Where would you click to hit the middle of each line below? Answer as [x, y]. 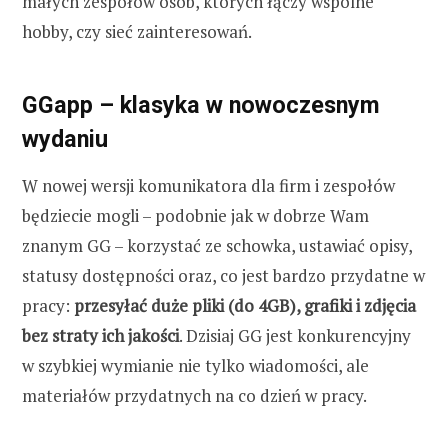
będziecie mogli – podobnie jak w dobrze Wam [195, 215]
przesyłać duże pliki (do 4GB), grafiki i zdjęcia [245, 305]
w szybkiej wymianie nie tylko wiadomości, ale [195, 365]
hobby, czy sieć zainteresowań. [137, 32]
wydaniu [65, 139]
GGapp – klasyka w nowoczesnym [201, 105]
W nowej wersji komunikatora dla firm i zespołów [208, 185]
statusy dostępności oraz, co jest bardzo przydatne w [223, 275]
